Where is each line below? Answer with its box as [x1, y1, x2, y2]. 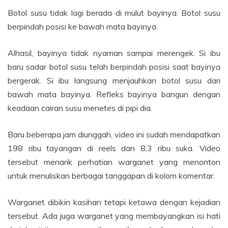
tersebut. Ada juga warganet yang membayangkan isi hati [8, 211, 220, 221]
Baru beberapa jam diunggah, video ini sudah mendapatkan [8, 129, 220, 139]
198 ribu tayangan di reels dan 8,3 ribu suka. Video [8, 143, 220, 153]
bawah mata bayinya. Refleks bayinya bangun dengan [8, 89, 220, 99]
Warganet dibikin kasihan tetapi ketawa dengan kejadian [8, 197, 220, 207]
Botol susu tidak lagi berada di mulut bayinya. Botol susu [8, 8, 220, 18]
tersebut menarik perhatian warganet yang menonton [8, 157, 220, 167]
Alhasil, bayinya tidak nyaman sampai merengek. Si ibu [8, 48, 220, 58]
